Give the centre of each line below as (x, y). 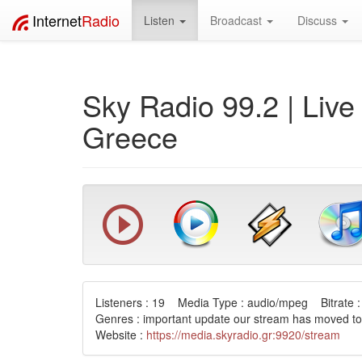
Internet (57, 20)
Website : (121, 335)
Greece (130, 136)
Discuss (319, 20)
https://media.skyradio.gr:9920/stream (243, 335)
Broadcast (238, 20)
